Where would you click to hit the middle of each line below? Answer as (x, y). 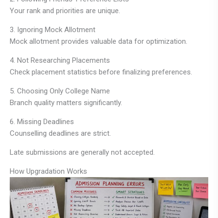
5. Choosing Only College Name (60, 91)
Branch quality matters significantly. (66, 103)
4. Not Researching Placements (60, 61)
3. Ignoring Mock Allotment (53, 30)
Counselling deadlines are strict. (60, 134)
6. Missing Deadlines (42, 122)
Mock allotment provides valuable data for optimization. (99, 42)
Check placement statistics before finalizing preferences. (101, 72)
